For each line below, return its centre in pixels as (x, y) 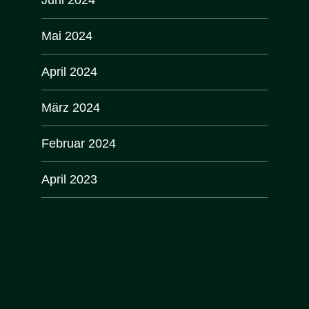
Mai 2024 (67, 36)
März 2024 (71, 107)
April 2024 (69, 71)
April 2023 (69, 179)
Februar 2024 (79, 143)
